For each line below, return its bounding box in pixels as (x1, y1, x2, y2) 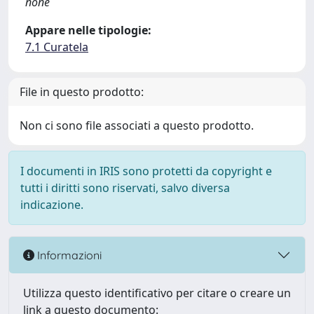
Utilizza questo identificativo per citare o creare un (23, 285, 291, 301)
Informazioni (34, 247, 102, 262)
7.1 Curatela (25, 39, 88, 55)
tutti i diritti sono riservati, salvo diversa (20, 180, 230, 196)
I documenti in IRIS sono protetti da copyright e (20, 163, 272, 179)
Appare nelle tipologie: (25, 22, 151, 38)
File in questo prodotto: (20, 84, 144, 100)
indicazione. (20, 197, 83, 212)
